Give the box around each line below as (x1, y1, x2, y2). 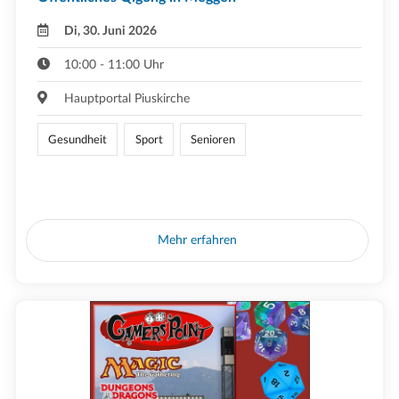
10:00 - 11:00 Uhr (64, 58, 165, 72)
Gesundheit (48, 134, 108, 145)
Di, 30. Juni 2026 (64, 24, 158, 38)
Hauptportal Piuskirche (64, 92, 191, 106)
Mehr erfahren (158, 232, 238, 247)
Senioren (190, 134, 235, 145)
